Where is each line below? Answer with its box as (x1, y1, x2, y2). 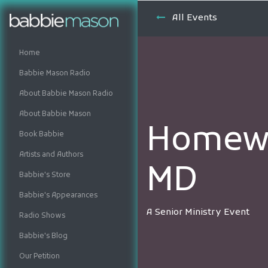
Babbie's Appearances (19, 191, 98, 200)
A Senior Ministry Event (147, 206, 249, 218)
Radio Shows (19, 211, 65, 221)
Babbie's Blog (19, 232, 68, 241)
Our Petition (19, 252, 60, 261)
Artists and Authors (19, 150, 83, 160)
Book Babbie (19, 130, 64, 139)
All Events (172, 12, 217, 24)
